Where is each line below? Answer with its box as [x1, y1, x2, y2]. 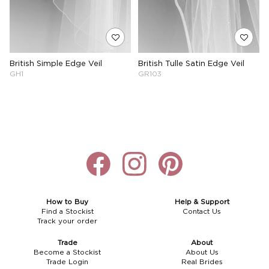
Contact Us [183, 208, 221, 215]
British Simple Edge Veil [10, 60, 102, 68]
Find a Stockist [41, 208, 94, 215]
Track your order [37, 218, 97, 225]
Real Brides [181, 259, 223, 265]
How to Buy [46, 199, 88, 205]
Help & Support [174, 199, 229, 205]
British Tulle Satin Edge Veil [138, 60, 244, 68]
